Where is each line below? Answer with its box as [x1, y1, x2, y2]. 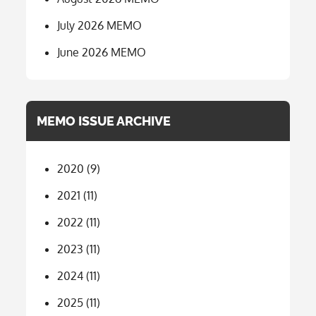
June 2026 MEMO [57, 44, 147, 59]
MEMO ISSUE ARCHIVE [37, 113, 171, 128]
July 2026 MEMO [57, 18, 142, 32]
